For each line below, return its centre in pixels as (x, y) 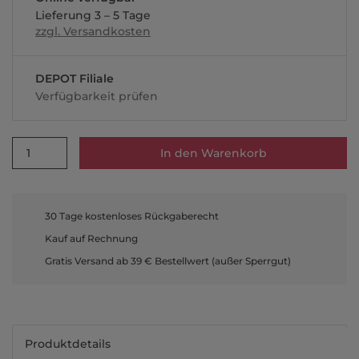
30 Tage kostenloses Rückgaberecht (132, 216)
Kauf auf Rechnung (91, 238)
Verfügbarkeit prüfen (97, 96)
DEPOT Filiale (75, 79)
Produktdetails (68, 344)
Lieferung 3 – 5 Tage (93, 15)
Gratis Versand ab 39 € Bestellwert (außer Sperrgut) (168, 261)
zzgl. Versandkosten (93, 31)
